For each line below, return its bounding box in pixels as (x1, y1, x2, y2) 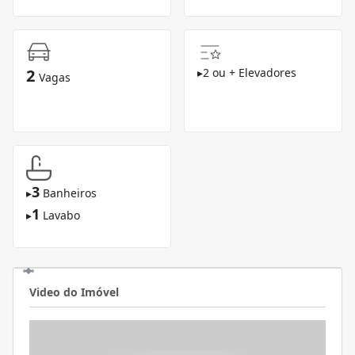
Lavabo (43, 208, 80, 223)
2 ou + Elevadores (203, 65, 296, 81)
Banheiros (43, 185, 97, 201)
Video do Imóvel (29, 284, 119, 300)
